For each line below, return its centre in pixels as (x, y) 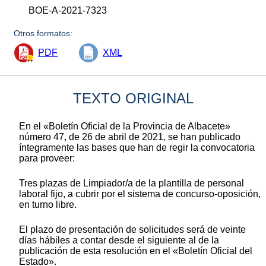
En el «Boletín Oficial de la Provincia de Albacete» (125, 126)
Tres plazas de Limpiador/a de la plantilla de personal (132, 183)
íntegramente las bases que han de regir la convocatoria (137, 147)
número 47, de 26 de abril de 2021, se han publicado (130, 137)
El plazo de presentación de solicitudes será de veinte (132, 229)
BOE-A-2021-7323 (68, 10)
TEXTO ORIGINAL (133, 98)
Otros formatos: (43, 33)
